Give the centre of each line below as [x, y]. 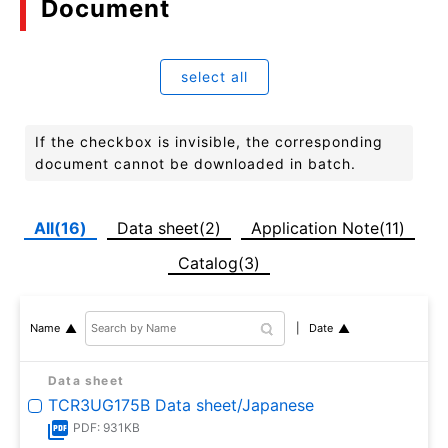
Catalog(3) [219, 262]
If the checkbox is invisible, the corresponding [209, 141]
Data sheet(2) [168, 227]
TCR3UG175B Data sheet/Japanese [181, 404]
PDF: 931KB [106, 427]
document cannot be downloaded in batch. [195, 163]
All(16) [60, 227]
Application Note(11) [327, 227]
